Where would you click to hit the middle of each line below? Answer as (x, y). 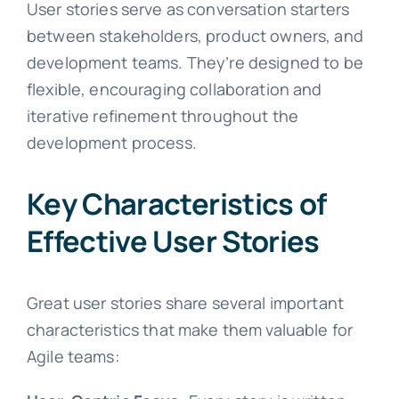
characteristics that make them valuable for (190, 329)
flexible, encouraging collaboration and (174, 90)
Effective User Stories (173, 240)
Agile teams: (73, 356)
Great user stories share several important (185, 302)
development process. (111, 143)
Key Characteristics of (176, 203)
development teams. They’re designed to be (195, 63)
